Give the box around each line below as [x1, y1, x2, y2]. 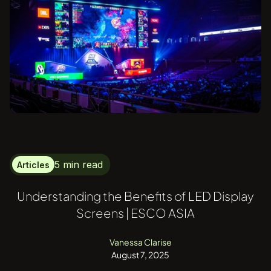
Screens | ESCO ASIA [76, 205, 195, 221]
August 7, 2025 [111, 249, 169, 261]
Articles [17, 160, 50, 171]
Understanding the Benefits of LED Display [17, 188, 254, 204]
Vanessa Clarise [109, 237, 172, 248]
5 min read [54, 158, 103, 171]
